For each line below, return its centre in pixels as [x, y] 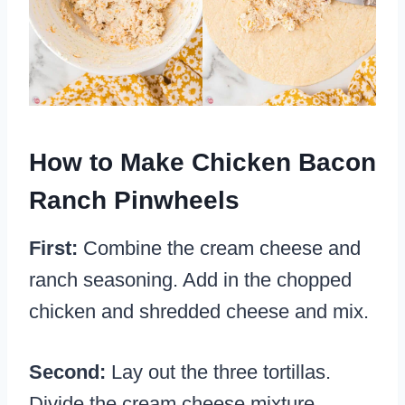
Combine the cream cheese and [222, 249]
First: [56, 249]
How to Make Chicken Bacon [202, 163]
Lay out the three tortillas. [221, 372]
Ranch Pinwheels [134, 201]
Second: [70, 372]
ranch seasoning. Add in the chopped [190, 280]
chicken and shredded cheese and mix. [199, 312]
